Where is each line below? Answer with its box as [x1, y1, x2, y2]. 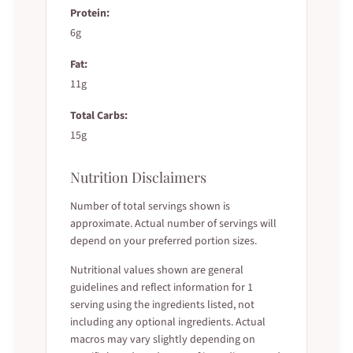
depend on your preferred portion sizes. [69, 232, 257, 249]
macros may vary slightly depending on [69, 331, 255, 347]
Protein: [69, 5, 110, 21]
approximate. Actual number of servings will [69, 215, 277, 232]
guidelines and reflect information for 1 [69, 279, 253, 295]
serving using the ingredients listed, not [69, 296, 255, 313]
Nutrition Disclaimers [69, 167, 206, 187]
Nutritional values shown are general [69, 262, 243, 278]
